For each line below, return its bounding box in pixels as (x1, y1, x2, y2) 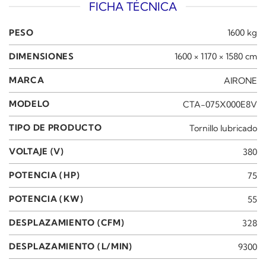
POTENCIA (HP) (9, 170, 80, 181)
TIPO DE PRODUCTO (9, 122, 102, 134)
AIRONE (224, 75, 257, 86)
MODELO (9, 99, 50, 110)
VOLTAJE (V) (9, 146, 64, 157)
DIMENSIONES (9, 51, 74, 62)
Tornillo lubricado (189, 122, 257, 134)
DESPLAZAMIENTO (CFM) (9, 217, 125, 229)
